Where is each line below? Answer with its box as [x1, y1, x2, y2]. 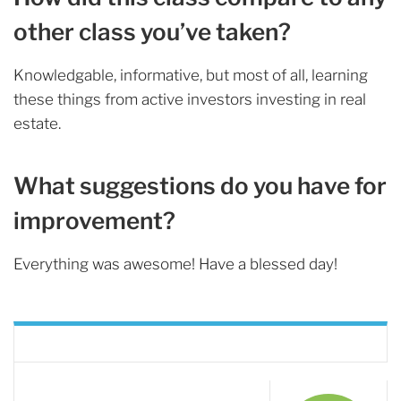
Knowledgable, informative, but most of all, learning [13, 66, 368, 84]
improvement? [13, 207, 175, 235]
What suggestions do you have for [13, 172, 387, 200]
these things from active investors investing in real [13, 90, 366, 108]
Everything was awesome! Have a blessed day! [13, 255, 337, 273]
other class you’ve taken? [13, 18, 291, 46]
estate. [13, 115, 61, 132]
